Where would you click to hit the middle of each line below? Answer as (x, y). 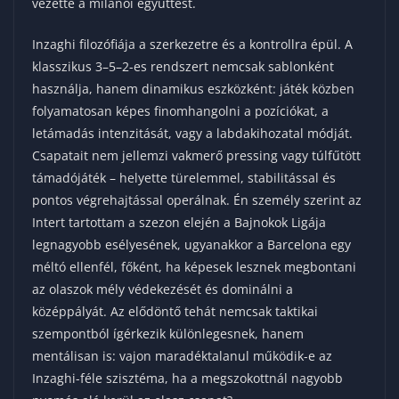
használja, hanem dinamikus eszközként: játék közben (193, 88)
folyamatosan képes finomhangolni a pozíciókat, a (180, 110)
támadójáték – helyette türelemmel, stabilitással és (184, 177)
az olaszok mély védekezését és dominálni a (163, 289)
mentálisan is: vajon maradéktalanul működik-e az (182, 355)
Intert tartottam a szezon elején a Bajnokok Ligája (179, 222)
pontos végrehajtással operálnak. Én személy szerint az (197, 199)
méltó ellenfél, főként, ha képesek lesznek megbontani (194, 266)
